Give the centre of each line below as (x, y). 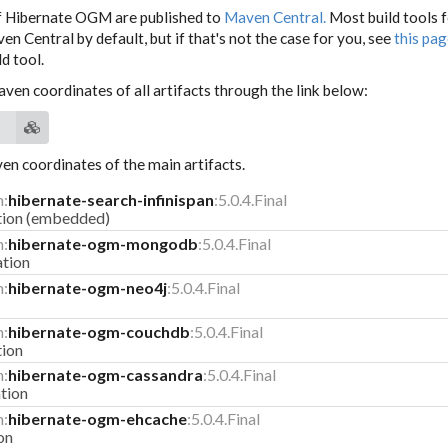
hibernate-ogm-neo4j (88, 287)
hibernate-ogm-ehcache (98, 419)
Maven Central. (277, 16)
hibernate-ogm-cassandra (106, 375)
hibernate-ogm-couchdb (99, 331)
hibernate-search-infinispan (111, 199)
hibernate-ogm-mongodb (103, 243)
